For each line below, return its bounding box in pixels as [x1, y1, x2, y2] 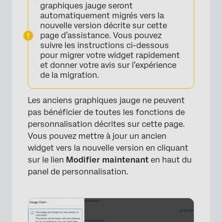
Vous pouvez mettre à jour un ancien [28, 131, 166, 141]
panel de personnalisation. [28, 167, 128, 177]
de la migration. [40, 70, 99, 80]
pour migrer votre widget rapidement [40, 51, 180, 60]
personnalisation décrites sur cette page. [28, 119, 185, 129]
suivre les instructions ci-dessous [40, 41, 169, 51]
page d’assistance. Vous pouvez [40, 31, 162, 41]
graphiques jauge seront [40, 1, 133, 11]
